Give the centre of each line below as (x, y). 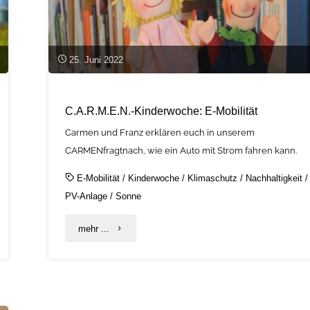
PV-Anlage (86, 196)
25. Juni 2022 (96, 60)
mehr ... (93, 228)
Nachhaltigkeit (274, 178)
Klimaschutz (213, 178)
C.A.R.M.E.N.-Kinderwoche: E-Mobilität (162, 110)
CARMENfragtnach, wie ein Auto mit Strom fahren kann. (181, 150)
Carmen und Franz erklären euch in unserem (160, 132)
